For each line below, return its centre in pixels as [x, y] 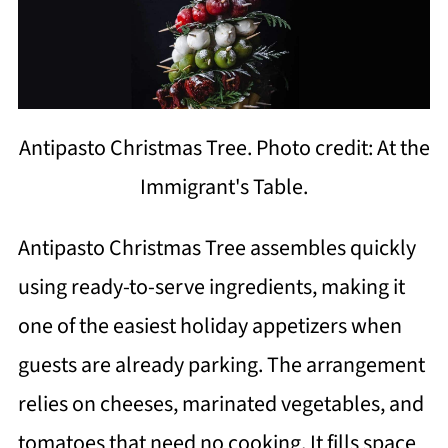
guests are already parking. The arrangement [221, 365]
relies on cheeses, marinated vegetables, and [220, 404]
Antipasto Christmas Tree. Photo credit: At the [224, 148]
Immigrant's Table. [224, 187]
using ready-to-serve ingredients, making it [211, 287]
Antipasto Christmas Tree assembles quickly [216, 248]
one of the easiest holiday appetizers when [209, 326]
